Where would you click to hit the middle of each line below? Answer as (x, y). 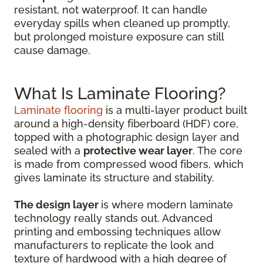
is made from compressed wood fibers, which (129, 164)
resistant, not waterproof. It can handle (111, 10)
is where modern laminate (167, 205)
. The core (218, 151)
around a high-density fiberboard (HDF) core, (126, 124)
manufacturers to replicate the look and (114, 245)
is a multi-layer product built (175, 110)
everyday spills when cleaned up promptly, (122, 23)
